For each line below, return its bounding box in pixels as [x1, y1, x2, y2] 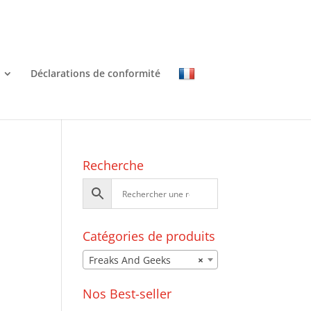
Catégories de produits [83, 228, 216, 244]
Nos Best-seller [83, 285, 172, 303]
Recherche [83, 157, 144, 174]
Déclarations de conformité [31, 66, 160, 80]
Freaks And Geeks [89, 253, 171, 267]
